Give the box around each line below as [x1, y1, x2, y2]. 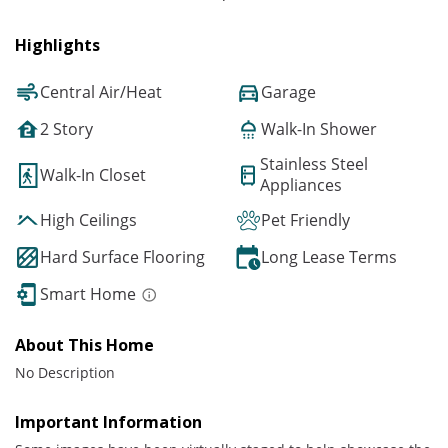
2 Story [40, 118, 93, 141]
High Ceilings [40, 209, 137, 232]
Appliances [260, 174, 342, 197]
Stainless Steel [260, 153, 368, 176]
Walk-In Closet [40, 163, 146, 186]
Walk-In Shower [261, 118, 377, 141]
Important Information [15, 411, 202, 434]
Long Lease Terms [261, 246, 397, 269]
